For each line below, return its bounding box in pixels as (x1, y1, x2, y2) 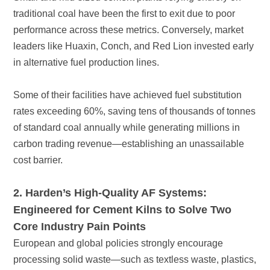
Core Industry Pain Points (13, 221, 146, 233)
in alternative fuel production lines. (13, 57, 160, 68)
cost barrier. (13, 155, 63, 166)
